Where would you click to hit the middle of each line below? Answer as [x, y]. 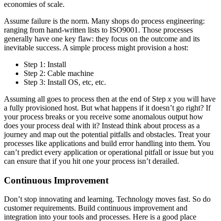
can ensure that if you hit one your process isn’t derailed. [92, 161]
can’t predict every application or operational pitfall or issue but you [109, 152]
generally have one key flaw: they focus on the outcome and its [102, 39]
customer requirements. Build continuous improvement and [96, 208]
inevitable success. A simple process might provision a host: [96, 48]
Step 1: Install [45, 65]
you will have [193, 99]
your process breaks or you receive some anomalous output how [104, 117]
